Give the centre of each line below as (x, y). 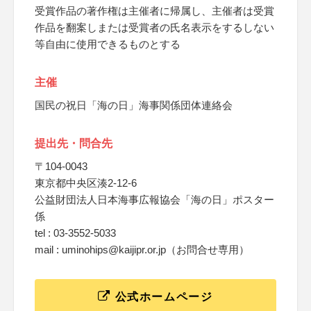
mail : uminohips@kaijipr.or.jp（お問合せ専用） (142, 250)
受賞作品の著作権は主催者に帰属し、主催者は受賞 (154, 11)
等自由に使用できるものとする (108, 44)
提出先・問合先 (74, 143)
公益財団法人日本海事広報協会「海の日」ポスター (154, 200)
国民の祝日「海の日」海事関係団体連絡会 (134, 105)
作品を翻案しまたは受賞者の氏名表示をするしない (154, 27)
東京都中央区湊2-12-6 (86, 183)
